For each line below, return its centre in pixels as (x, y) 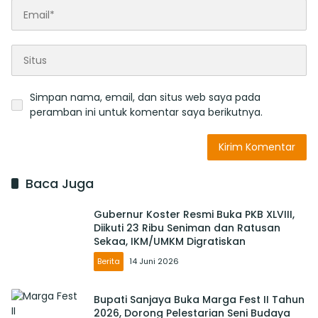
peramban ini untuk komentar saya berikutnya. (146, 113)
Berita (109, 261)
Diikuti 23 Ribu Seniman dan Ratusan (187, 227)
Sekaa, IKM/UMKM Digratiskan (170, 241)
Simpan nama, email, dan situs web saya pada (145, 98)
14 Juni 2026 (154, 261)
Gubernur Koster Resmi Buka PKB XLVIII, (194, 214)
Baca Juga (60, 184)
